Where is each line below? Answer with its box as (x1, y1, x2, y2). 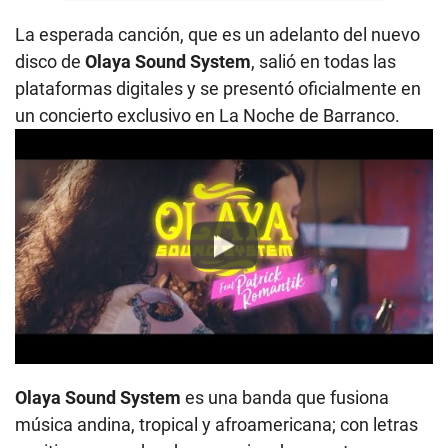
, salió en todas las (251, 50, 396, 72)
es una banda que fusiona (181, 386, 389, 408)
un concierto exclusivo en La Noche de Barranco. (15, 104, 400, 126)
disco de (15, 50, 85, 72)
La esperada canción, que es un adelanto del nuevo (15, 23, 420, 45)
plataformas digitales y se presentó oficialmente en (15, 77, 421, 99)
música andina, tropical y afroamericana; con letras (15, 413, 418, 435)
